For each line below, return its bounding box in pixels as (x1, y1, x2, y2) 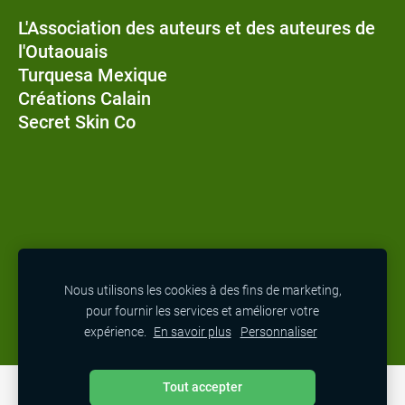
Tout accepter (163, 380, 242, 395)
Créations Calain (18, 88, 151, 110)
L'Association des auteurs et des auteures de (18, 17, 375, 40)
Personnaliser (240, 325, 317, 340)
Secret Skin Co (18, 111, 136, 134)
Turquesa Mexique (18, 64, 167, 87)
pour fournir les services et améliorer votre (86, 304, 319, 319)
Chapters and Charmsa (18, 306, 202, 329)
